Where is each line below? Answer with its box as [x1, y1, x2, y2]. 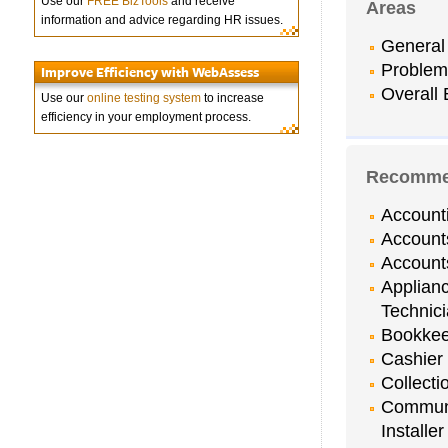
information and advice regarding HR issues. [41, 14, 283, 27]
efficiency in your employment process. [41, 111, 251, 124]
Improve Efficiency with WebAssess [41, 62, 260, 83]
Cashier [381, 347, 443, 369]
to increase [201, 92, 264, 105]
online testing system [87, 92, 201, 105]
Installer [381, 419, 444, 441]
